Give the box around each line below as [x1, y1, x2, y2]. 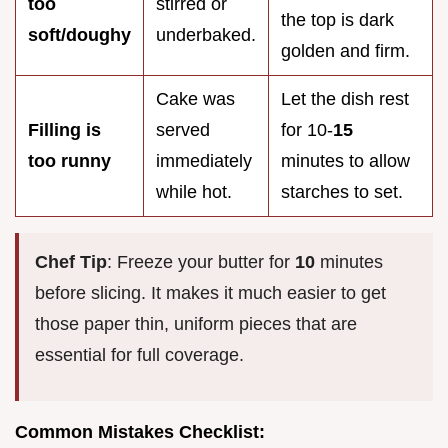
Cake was [156, 88, 235, 109]
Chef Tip [35, 251, 107, 272]
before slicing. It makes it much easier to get [35, 282, 386, 303]
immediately [156, 150, 252, 171]
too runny [28, 150, 111, 171]
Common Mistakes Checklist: [15, 421, 265, 442]
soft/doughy [28, 24, 131, 45]
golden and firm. [281, 40, 410, 61]
